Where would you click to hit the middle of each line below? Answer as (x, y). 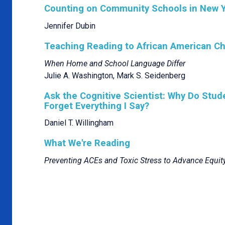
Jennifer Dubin (70, 26)
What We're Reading (87, 143)
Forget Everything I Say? (97, 105)
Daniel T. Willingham (79, 123)
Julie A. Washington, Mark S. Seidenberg (115, 75)
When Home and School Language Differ (115, 63)
